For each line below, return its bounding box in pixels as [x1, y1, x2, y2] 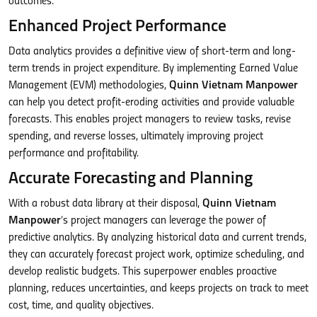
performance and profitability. [8, 147, 139, 159]
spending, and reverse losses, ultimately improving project [8, 130, 263, 142]
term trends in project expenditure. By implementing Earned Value [8, 62, 298, 74]
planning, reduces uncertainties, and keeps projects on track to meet [8, 282, 309, 294]
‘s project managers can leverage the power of [61, 214, 266, 226]
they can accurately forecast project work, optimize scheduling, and [8, 248, 304, 260]
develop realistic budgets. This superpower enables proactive [8, 265, 277, 277]
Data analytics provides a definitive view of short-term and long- [8, 45, 296, 57]
